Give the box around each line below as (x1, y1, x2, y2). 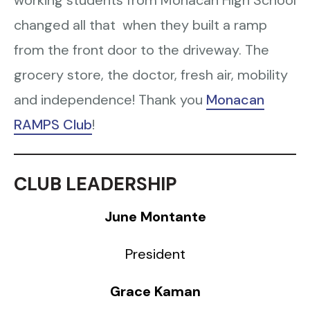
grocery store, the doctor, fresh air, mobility (14, 66, 288, 84)
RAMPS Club (14, 116, 92, 134)
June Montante (104, 208, 206, 226)
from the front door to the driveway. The (14, 41, 269, 59)
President (125, 245, 185, 263)
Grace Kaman (109, 282, 201, 300)
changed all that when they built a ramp (14, 16, 267, 34)
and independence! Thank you (14, 91, 206, 109)
